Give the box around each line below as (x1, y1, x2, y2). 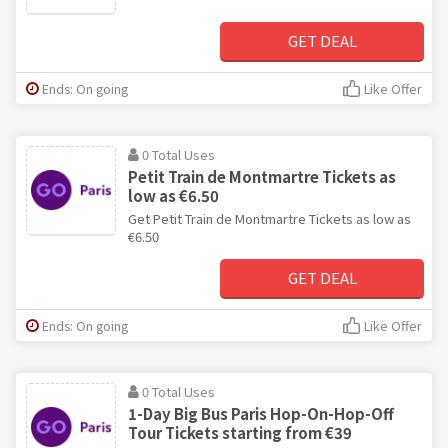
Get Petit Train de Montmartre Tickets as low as (128, 208, 411, 228)
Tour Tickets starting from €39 (128, 421, 352, 443)
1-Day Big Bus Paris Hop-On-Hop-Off (128, 402, 394, 424)
